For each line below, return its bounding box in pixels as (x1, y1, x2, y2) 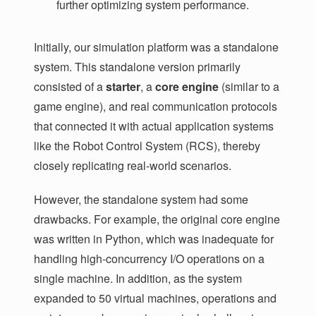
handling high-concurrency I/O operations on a (34, 250, 265, 267)
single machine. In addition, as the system (34, 270, 242, 287)
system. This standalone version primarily (34, 59, 241, 75)
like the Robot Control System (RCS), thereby (34, 138, 260, 154)
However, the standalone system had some (34, 191, 248, 208)
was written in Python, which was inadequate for (34, 231, 274, 248)
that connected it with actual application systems (34, 118, 274, 135)
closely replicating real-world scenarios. (34, 157, 231, 174)
